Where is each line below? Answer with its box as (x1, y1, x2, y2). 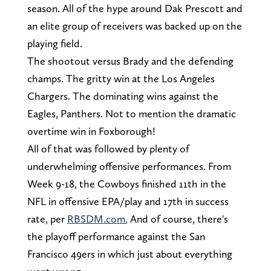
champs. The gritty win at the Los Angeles (27, 71, 215, 85)
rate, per (27, 212, 67, 225)
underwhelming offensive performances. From (27, 159, 231, 172)
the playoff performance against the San (27, 229, 205, 243)
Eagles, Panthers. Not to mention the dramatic (27, 106, 236, 120)
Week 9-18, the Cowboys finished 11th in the (27, 177, 226, 190)
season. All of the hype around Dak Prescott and (27, 1, 243, 15)
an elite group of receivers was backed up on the (27, 19, 242, 32)
